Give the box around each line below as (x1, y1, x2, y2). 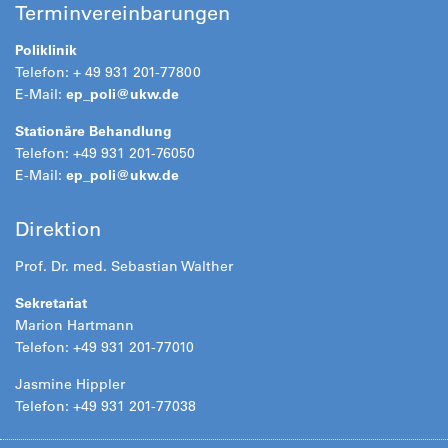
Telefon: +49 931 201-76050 (15, 144, 195, 162)
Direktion (15, 217, 101, 241)
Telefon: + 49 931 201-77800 (15, 63, 201, 81)
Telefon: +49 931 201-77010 (15, 338, 194, 356)
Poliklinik (15, 41, 77, 59)
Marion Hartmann (15, 316, 134, 334)
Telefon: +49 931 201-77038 (15, 397, 196, 415)
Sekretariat (15, 294, 87, 312)
